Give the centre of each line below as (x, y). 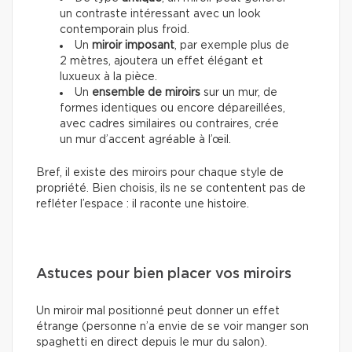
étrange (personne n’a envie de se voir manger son (172, 326)
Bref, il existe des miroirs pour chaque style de (160, 172)
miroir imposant (133, 45)
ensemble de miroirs (146, 92)
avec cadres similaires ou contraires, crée (169, 124)
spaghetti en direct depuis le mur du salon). (152, 342)
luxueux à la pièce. (108, 77)
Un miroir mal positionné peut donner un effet (158, 311)
